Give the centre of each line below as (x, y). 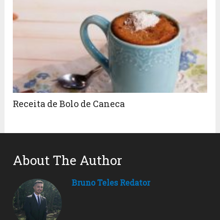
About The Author (68, 160)
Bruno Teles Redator (111, 182)
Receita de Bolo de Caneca (69, 103)
